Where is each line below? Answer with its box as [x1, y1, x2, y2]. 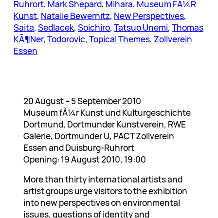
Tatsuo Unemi [114, 21, 168, 34]
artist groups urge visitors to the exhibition [23, 185, 187, 197]
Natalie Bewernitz [41, 10, 110, 22]
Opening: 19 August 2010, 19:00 [23, 153, 146, 165]
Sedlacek [38, 21, 74, 34]
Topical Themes [89, 33, 150, 45]
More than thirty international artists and [23, 173, 182, 185]
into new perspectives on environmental [23, 197, 180, 209]
